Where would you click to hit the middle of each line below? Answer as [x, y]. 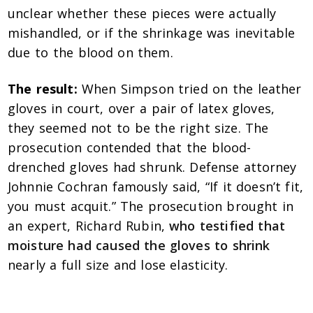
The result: [43, 89]
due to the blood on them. [90, 53]
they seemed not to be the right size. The [138, 128]
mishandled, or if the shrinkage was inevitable [151, 33]
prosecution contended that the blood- [130, 148]
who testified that [227, 226]
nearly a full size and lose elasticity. [118, 265]
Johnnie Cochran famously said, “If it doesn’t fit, [155, 187]
